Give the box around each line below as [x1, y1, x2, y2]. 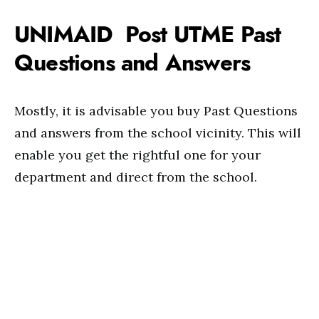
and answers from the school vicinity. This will [14, 125, 301, 141]
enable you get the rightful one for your [14, 147, 261, 163]
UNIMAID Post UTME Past [14, 19, 281, 50]
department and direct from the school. [14, 169, 257, 185]
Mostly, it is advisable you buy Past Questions [14, 103, 298, 119]
